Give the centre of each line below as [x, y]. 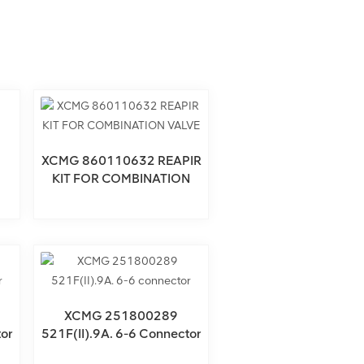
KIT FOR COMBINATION [121, 178]
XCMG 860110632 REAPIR [121, 160]
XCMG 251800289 [121, 316]
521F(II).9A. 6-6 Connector [121, 334]
